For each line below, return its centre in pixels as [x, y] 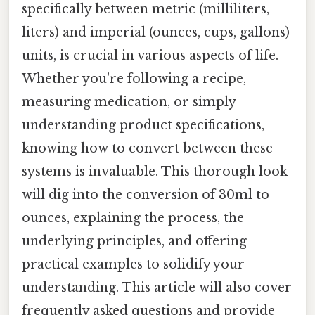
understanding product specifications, [143, 125]
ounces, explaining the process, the [133, 218]
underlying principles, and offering [134, 241]
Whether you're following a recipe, [134, 78]
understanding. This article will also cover [157, 287]
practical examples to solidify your [133, 264]
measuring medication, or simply [129, 102]
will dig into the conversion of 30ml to [146, 194]
